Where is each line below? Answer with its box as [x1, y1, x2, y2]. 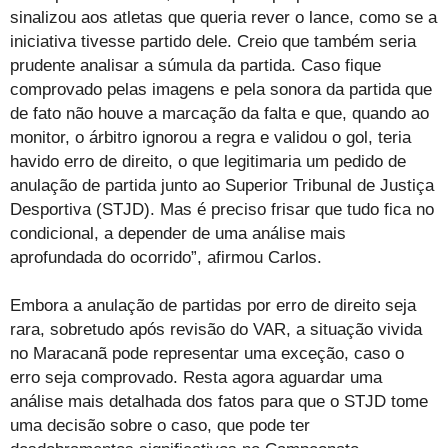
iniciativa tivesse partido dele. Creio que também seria [10, 32, 416, 52]
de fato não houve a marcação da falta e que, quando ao [10, 104, 429, 124]
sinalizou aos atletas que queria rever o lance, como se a [10, 8, 437, 28]
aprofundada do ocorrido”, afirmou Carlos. [10, 248, 322, 268]
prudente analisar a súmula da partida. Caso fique [10, 56, 381, 76]
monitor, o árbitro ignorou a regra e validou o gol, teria [10, 128, 411, 148]
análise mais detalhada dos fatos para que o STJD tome [10, 392, 428, 412]
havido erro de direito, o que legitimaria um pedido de [10, 152, 406, 172]
